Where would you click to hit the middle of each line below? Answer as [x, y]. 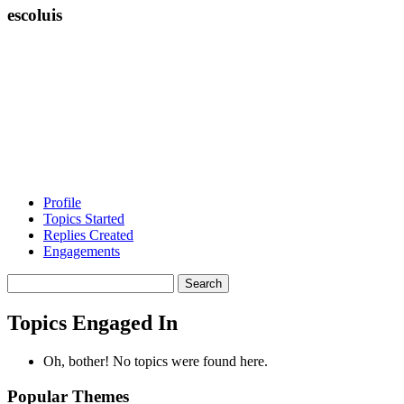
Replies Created [88, 235]
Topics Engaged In [92, 323]
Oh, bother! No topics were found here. [156, 362]
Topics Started [84, 219]
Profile [62, 203]
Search [26, 281]
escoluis [35, 14]
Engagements [82, 252]
